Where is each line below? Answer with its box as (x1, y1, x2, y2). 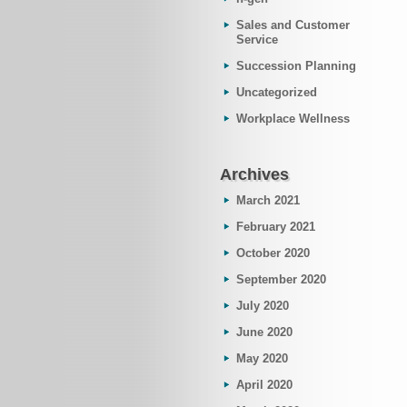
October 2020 (236, 246, 310, 260)
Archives (220, 165, 289, 184)
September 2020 (236, 273, 326, 286)
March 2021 (236, 194, 300, 207)
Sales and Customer (236, 18, 350, 32)
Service (236, 33, 278, 46)
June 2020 (236, 325, 293, 339)
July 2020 (236, 299, 289, 313)
